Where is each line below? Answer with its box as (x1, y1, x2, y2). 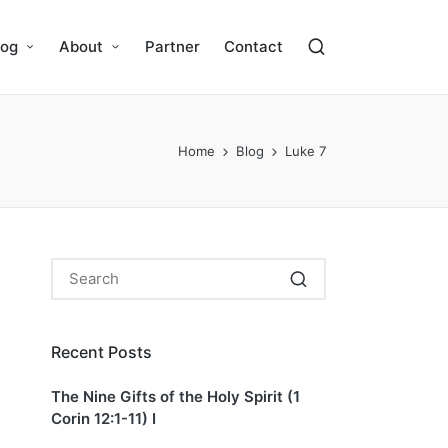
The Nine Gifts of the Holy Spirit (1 (51, 387, 300, 407)
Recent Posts (51, 341, 152, 362)
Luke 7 (285, 142, 326, 159)
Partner (144, 37, 200, 57)
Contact (223, 37, 283, 57)
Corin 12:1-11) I (51, 409, 156, 429)
